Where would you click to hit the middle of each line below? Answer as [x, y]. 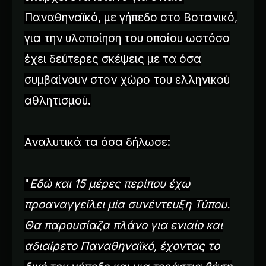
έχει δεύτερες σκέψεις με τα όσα [113, 59]
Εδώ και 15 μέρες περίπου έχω [110, 183]
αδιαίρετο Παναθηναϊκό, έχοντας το [122, 246]
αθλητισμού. [58, 100]
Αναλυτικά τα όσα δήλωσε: [97, 142]
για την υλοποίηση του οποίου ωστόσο [127, 38]
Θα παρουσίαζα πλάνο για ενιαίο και [123, 225]
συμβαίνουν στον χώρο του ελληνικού [127, 80]
